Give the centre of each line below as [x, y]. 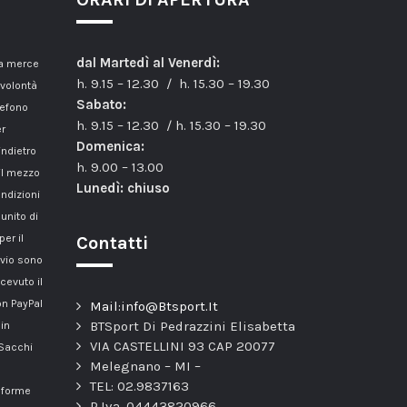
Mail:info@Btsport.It [154, 307]
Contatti [112, 243]
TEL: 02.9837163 [139, 387]
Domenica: [110, 147]
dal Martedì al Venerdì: [148, 63]
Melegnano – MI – [145, 367]
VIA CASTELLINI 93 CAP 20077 [182, 347]
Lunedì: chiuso [123, 189]
